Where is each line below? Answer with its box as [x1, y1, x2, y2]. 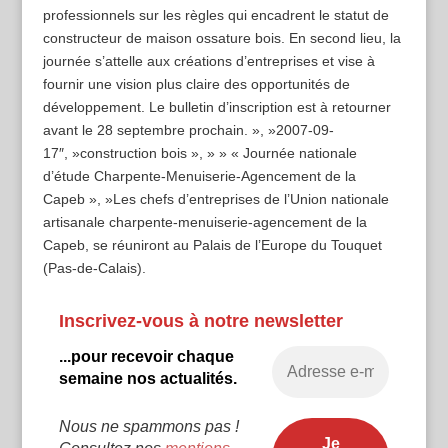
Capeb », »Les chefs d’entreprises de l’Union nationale [42, 191, 389, 207]
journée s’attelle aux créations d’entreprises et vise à [42, 53, 375, 69]
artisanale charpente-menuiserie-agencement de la [42, 214, 367, 230]
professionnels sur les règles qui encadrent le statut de [42, 7, 389, 23]
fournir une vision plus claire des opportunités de [42, 76, 350, 92]
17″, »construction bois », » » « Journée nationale [42, 145, 357, 161]
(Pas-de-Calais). [42, 260, 146, 276]
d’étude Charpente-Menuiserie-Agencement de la [42, 168, 356, 184]
